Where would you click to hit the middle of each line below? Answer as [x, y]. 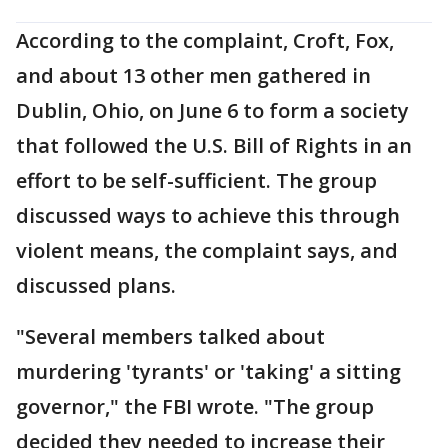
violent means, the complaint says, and [207, 250]
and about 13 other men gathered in [193, 75]
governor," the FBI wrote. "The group [195, 406]
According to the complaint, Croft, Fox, [205, 40]
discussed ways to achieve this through [208, 215]
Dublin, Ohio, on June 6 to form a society [212, 110]
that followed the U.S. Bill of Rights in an [214, 145]
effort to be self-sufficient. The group [196, 180]
